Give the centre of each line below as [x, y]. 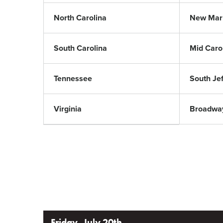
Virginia [68, 109]
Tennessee [73, 79]
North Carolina [80, 18]
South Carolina [80, 48]
